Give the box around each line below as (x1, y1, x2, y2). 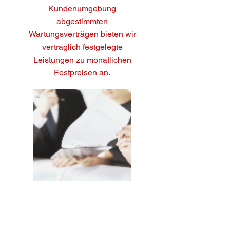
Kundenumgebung (48, 4, 116, 13)
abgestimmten (56, 16, 108, 26)
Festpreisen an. (54, 68, 110, 78)
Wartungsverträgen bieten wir (28, 29, 136, 39)
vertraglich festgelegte (42, 42, 123, 52)
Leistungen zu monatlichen (33, 55, 131, 65)
